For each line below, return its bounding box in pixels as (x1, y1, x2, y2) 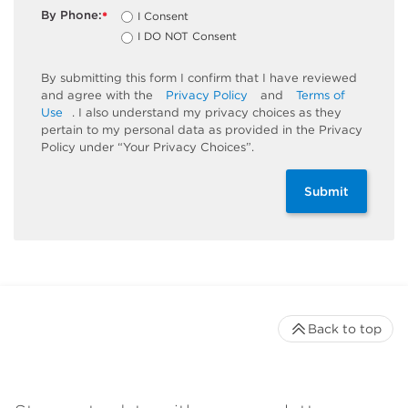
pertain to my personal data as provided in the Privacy (41, 122, 362, 137)
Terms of (296, 87, 345, 102)
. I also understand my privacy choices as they (72, 105, 342, 119)
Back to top (308, 321, 382, 336)
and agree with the (41, 87, 157, 102)
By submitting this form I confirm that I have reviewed (41, 70, 357, 85)
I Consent (138, 9, 189, 24)
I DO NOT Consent (138, 29, 238, 44)
